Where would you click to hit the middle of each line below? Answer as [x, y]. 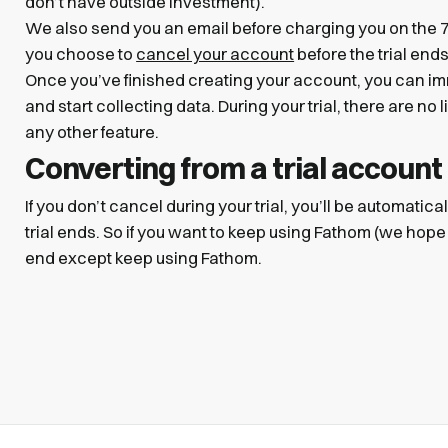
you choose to [81, 53]
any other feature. [92, 131]
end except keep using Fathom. [144, 257]
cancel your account [215, 53]
